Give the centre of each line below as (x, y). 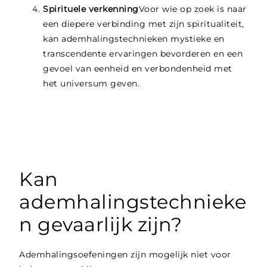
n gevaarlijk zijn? (101, 225)
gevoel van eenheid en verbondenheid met (138, 69)
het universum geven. (91, 84)
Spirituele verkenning (91, 9)
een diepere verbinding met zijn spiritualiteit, (144, 24)
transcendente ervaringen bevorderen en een (143, 54)
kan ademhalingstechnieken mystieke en (134, 39)
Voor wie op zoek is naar (193, 9)
